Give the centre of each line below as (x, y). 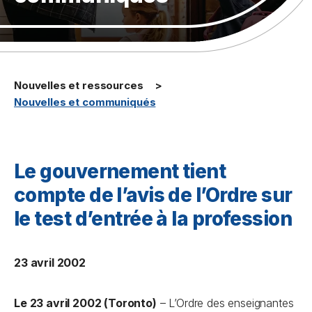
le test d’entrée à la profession (153, 219)
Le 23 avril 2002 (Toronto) (85, 303)
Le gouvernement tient (120, 171)
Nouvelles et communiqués (85, 102)
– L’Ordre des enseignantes (225, 303)
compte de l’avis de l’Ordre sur (153, 195)
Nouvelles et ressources (79, 85)
